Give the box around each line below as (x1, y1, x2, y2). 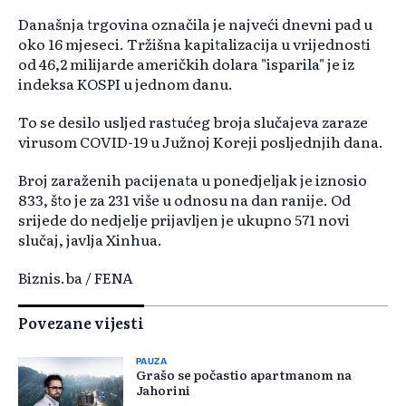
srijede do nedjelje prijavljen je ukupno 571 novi (18, 208, 350, 231)
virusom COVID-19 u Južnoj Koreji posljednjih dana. (18, 130, 383, 153)
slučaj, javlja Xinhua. (18, 228, 162, 251)
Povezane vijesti (18, 312, 144, 334)
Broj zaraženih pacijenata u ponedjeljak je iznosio (18, 169, 367, 191)
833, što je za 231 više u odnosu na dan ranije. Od (18, 188, 351, 211)
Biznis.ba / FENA (18, 266, 133, 289)
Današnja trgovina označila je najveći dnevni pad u (18, 13, 372, 35)
